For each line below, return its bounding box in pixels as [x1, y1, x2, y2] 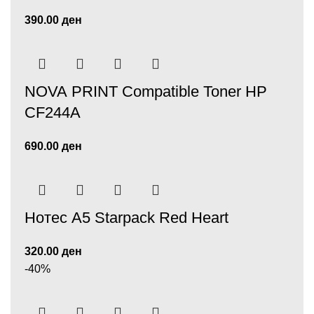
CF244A [25, 104, 85, 121]
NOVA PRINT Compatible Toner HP [25, 83, 267, 100]
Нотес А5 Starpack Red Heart [25, 209, 228, 226]
